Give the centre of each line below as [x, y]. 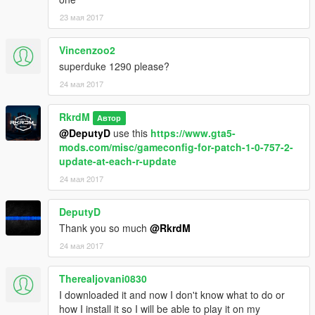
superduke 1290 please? [114, 66]
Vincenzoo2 [87, 50]
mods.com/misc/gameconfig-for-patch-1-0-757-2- [176, 147]
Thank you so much [104, 227]
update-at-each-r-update [118, 161]
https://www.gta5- [193, 133]
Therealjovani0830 [103, 278]
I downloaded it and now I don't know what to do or [172, 294]
